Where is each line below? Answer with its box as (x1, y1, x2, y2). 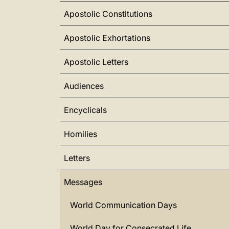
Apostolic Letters (64, 57, 128, 67)
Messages (64, 177, 102, 187)
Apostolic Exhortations (64, 33, 150, 43)
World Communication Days (70, 200, 177, 210)
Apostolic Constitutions (64, 9, 152, 19)
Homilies (64, 129, 97, 139)
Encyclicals (64, 105, 107, 115)
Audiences (64, 81, 104, 91)
